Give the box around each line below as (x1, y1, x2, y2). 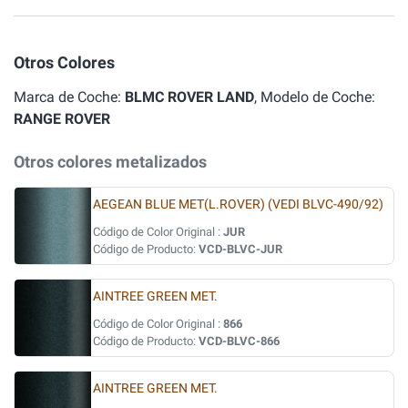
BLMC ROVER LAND (125, 88, 254, 106)
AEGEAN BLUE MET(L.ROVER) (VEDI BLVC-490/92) (93, 197, 383, 212)
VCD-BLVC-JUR (199, 242, 282, 256)
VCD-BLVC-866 (199, 334, 280, 348)
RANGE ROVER (14, 110, 110, 127)
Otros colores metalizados (14, 152, 207, 171)
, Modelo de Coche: (254, 88, 375, 106)
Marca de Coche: (14, 88, 125, 106)
